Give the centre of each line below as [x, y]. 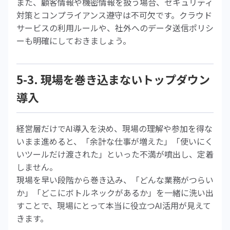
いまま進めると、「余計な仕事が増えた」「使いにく [115, 141]
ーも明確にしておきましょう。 [74, 41]
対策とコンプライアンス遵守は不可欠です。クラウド [114, 15]
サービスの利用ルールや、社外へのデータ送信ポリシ [115, 28]
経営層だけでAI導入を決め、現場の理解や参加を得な [114, 128]
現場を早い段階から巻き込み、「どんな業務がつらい [115, 180]
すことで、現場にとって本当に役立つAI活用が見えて [114, 205]
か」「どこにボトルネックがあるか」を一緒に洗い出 [115, 193]
